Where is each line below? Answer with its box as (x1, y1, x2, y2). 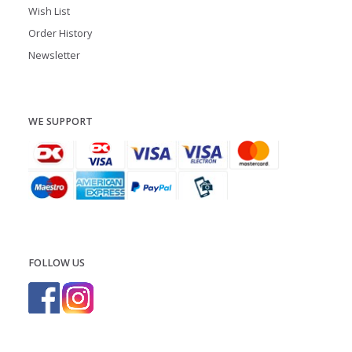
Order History (28, 26, 92, 40)
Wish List (28, 4, 70, 18)
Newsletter (28, 48, 80, 62)
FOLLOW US (28, 256, 85, 270)
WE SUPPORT (28, 114, 93, 128)
